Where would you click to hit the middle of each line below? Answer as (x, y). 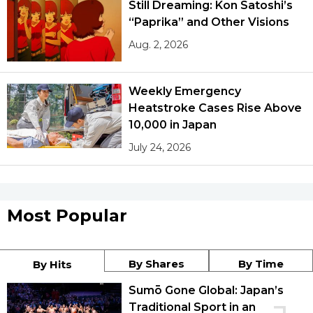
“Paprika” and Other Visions (209, 22)
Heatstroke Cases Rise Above (215, 108)
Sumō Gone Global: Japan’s (206, 291)
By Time (261, 264)
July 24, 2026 (160, 148)
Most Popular (67, 216)
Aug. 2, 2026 (159, 44)
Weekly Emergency (185, 92)
